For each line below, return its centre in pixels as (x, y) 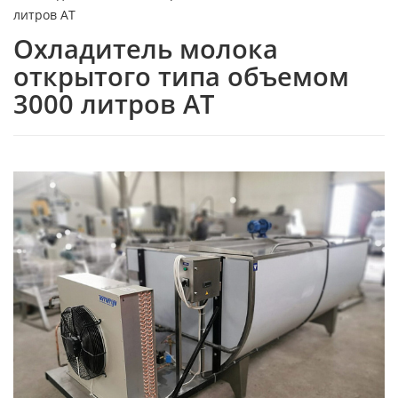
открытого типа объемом (181, 76)
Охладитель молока (146, 48)
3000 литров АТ (114, 103)
